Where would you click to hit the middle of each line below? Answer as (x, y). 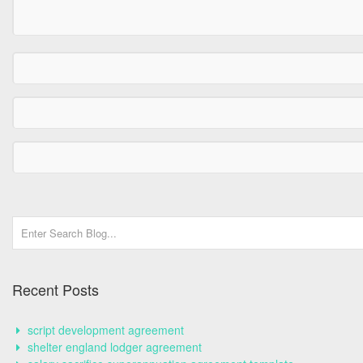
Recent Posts (56, 289)
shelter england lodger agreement (115, 347)
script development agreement (106, 330)
